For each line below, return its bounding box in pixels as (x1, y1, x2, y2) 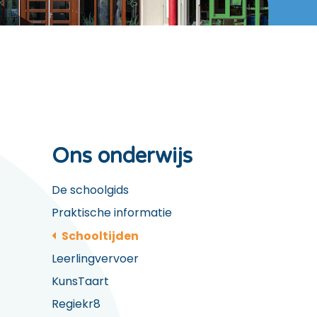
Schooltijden (62, 228, 139, 244)
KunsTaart (52, 273, 109, 289)
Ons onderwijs (52, 144, 192, 169)
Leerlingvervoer (52, 250, 139, 267)
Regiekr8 (52, 296, 100, 312)
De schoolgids (52, 182, 129, 198)
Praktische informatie (52, 204, 172, 221)
